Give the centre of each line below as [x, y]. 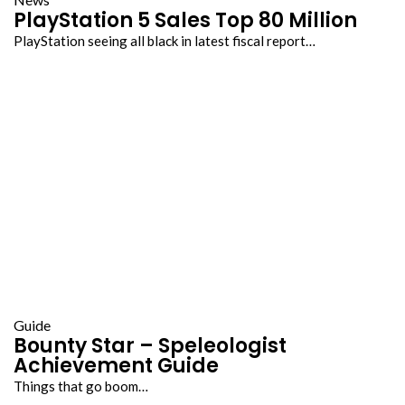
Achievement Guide [116, 365]
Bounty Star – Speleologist [150, 345]
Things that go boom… [81, 386]
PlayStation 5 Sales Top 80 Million [185, 20]
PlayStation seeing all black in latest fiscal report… [165, 40]
